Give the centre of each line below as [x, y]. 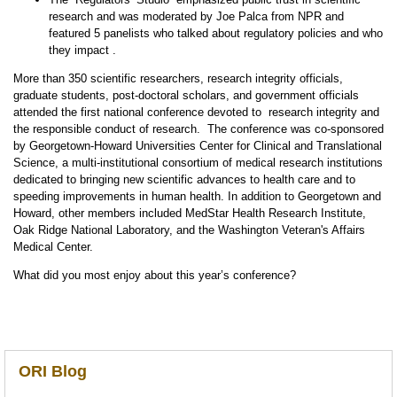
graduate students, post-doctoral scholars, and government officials [186, 95]
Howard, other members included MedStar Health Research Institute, [189, 213]
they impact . [82, 50]
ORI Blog [52, 371]
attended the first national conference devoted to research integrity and [196, 112]
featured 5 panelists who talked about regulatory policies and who [215, 33]
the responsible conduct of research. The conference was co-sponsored [198, 129]
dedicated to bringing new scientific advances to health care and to [184, 179]
